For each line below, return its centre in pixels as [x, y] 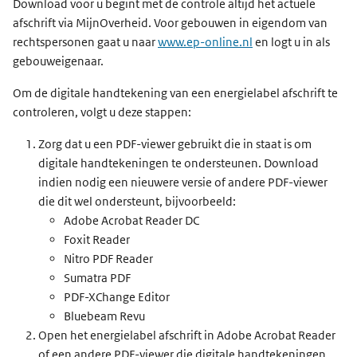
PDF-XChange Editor [117, 297]
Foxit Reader [97, 239]
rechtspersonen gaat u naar [85, 42]
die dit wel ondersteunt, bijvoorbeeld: [137, 201]
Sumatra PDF [97, 278]
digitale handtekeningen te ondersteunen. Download [178, 163]
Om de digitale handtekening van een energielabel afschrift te [175, 93]
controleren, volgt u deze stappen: [102, 112]
